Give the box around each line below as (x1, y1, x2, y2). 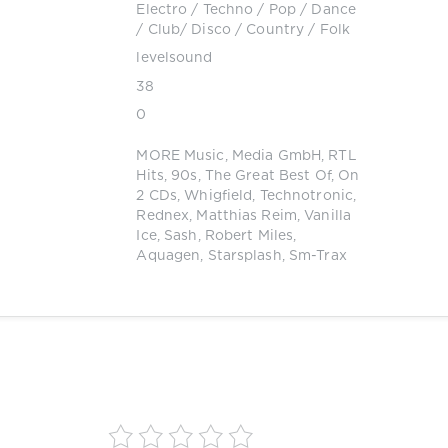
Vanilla (304, 209, 352, 222)
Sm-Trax (288, 249, 347, 262)
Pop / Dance (268, 4, 357, 17)
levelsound (136, 52, 213, 65)
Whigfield (184, 189, 253, 202)
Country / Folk (246, 24, 351, 37)
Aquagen (136, 249, 201, 262)
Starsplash (207, 249, 282, 262)
